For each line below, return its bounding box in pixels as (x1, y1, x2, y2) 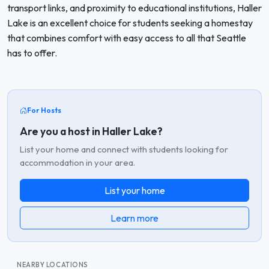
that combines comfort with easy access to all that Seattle (7, 32, 246, 44)
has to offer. (7, 47, 57, 59)
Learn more (110, 211, 159, 224)
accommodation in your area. (20, 156, 135, 168)
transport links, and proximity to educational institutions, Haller (7, 2, 262, 14)
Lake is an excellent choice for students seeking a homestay (7, 17, 253, 29)
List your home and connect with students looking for (20, 143, 228, 155)
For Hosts (27, 106, 61, 115)
